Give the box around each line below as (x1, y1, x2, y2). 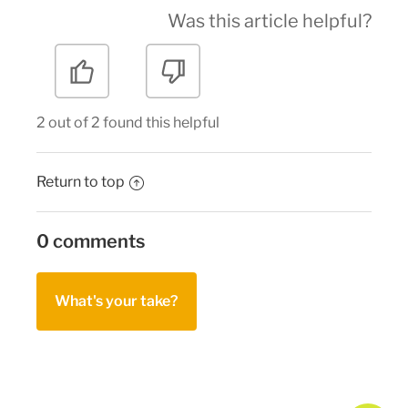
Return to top (36, 173, 125, 191)
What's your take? (55, 292, 178, 311)
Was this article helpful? (168, 10, 372, 33)
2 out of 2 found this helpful (36, 114, 219, 132)
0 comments (36, 230, 145, 253)
